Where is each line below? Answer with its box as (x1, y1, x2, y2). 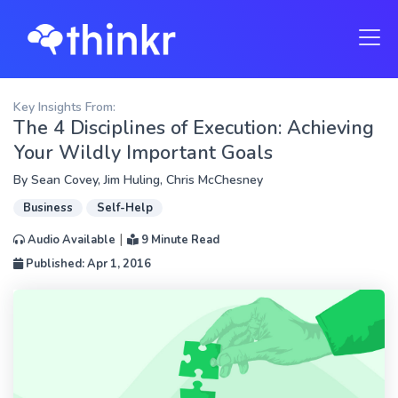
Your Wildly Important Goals (13, 139, 273, 166)
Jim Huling (104, 171, 160, 188)
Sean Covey (31, 171, 98, 188)
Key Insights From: (13, 99, 115, 115)
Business (23, 200, 74, 216)
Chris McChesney (166, 171, 263, 188)
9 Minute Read (139, 232, 219, 248)
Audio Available (25, 232, 115, 248)
